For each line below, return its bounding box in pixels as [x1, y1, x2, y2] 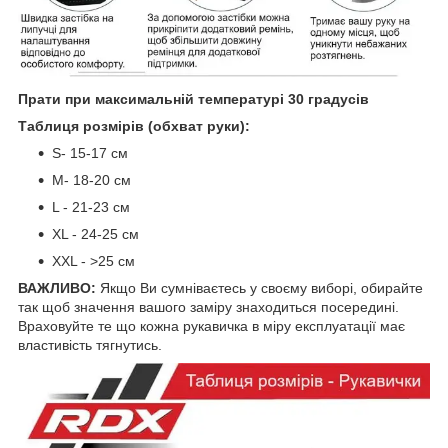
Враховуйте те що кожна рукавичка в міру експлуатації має [18, 317, 405, 334]
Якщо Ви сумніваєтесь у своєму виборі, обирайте [100, 279, 423, 296]
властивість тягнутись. [18, 336, 162, 353]
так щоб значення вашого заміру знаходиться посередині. [18, 298, 399, 315]
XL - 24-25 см [52, 225, 139, 242]
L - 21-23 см [52, 198, 130, 215]
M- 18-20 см [52, 171, 131, 188]
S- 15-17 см [52, 144, 128, 161]
